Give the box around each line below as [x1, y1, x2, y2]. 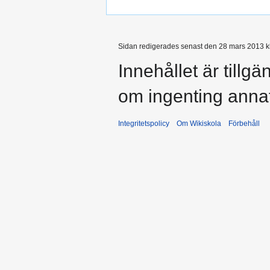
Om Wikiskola [177, 119, 221, 128]
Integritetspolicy [118, 119, 169, 128]
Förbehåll [228, 119, 260, 128]
